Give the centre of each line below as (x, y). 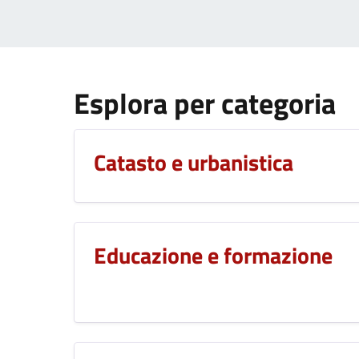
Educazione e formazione (213, 256)
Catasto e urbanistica (194, 163)
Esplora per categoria (205, 104)
